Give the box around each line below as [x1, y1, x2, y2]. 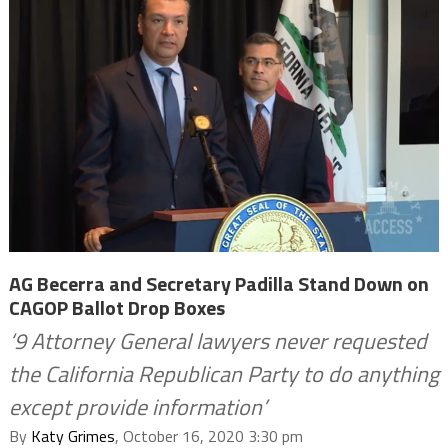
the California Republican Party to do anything [8, 356, 439, 391]
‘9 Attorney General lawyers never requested [8, 323, 427, 358]
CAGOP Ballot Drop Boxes [8, 291, 225, 323]
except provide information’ [8, 389, 267, 424]
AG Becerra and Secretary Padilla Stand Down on [8, 267, 429, 299]
